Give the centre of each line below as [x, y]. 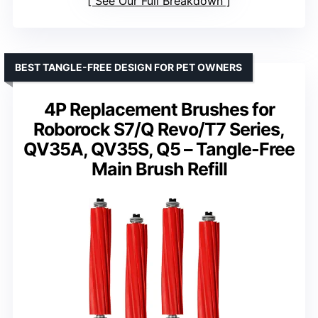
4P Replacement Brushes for [159, 109]
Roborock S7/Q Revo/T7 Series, [159, 129]
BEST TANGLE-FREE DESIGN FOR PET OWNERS [128, 67]
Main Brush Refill [159, 169]
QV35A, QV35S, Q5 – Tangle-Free [159, 149]
